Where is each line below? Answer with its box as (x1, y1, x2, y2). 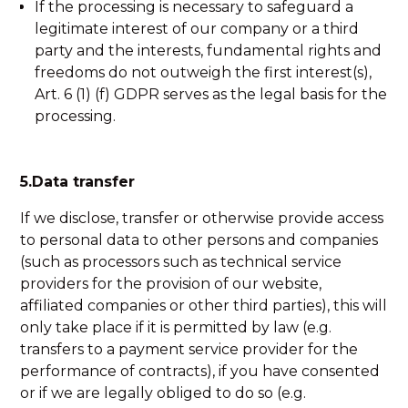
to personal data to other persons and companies (20, 231, 379, 249)
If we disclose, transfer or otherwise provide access (20, 209, 384, 227)
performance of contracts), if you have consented (20, 362, 381, 380)
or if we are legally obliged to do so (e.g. (20, 384, 307, 402)
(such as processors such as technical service (20, 253, 342, 270)
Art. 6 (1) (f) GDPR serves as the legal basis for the (35, 86, 388, 103)
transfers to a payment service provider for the (20, 341, 359, 358)
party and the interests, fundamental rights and (35, 42, 382, 59)
